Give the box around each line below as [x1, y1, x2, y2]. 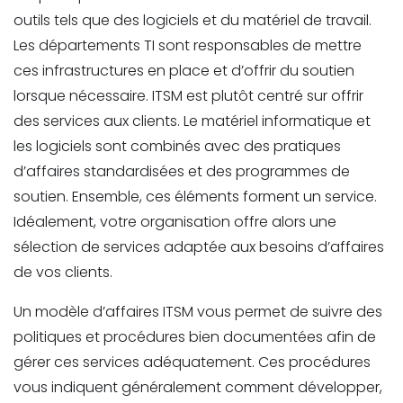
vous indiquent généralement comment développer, [13, 377, 382, 399]
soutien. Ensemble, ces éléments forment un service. [13, 186, 377, 208]
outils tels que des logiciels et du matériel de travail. [13, 10, 372, 31]
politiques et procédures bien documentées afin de [13, 327, 376, 348]
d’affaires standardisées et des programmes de [13, 161, 350, 183]
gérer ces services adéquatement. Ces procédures [13, 352, 371, 373]
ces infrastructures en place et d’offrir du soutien [13, 60, 354, 82]
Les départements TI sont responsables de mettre [13, 35, 362, 57]
